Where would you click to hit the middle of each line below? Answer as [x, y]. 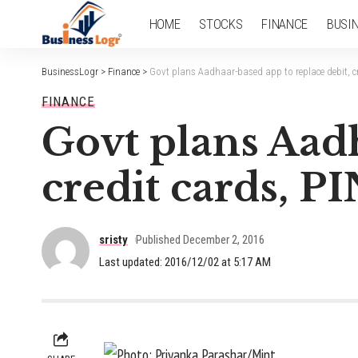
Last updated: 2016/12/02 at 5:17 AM [185, 262]
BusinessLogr [70, 72]
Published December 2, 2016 [200, 239]
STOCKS [221, 24]
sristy [113, 239]
